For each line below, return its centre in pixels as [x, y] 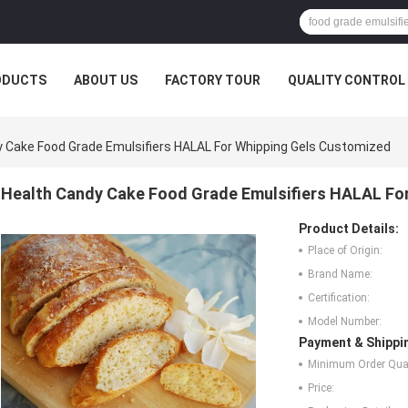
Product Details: [349, 229]
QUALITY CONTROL [347, 80]
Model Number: [345, 322]
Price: [321, 388]
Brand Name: [340, 275]
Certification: [339, 298]
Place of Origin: [345, 251]
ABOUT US [106, 80]
